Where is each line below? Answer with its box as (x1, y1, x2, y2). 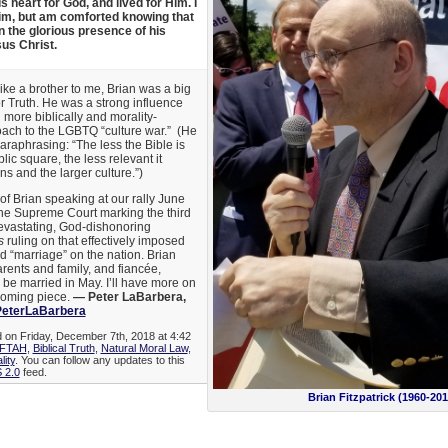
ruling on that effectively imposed (3, 234, 185, 249)
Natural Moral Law (100, 342, 188, 355)
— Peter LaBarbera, (69, 290, 186, 305)
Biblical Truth (32, 342, 95, 355)
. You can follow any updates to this (14, 354, 185, 367)
